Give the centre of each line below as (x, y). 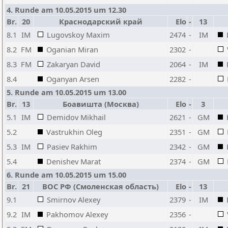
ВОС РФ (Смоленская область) (101, 186)
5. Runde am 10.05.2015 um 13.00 (66, 92)
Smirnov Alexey (74, 199)
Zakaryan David (74, 64)
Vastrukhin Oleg (74, 132)
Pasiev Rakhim (72, 147)
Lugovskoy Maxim (78, 35)
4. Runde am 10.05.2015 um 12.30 (66, 10)
